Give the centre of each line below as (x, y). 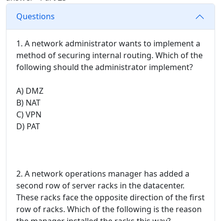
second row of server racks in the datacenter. (100, 185)
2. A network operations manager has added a (103, 173)
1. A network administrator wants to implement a (108, 43)
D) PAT (28, 126)
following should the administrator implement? (105, 67)
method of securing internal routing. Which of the (110, 55)
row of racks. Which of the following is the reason (109, 209)
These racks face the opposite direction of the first (110, 197)
